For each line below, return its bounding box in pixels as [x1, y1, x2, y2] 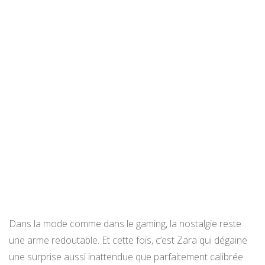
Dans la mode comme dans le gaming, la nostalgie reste [9, 217, 241, 231]
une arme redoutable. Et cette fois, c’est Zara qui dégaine [9, 234, 247, 247]
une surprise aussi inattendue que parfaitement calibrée [9, 250, 243, 264]
